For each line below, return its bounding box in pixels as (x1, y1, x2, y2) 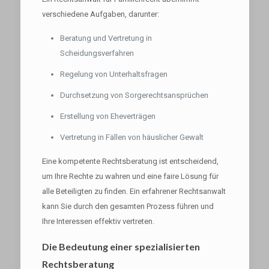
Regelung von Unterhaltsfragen (59, 70, 168, 79)
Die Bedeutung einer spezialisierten (41, 241, 200, 252)
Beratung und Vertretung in (59, 34, 152, 43)
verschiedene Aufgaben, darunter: (41, 10, 159, 19)
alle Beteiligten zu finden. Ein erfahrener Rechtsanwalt (41, 187, 226, 196)
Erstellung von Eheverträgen (59, 112, 156, 121)
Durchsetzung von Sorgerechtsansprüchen (59, 91, 208, 100)
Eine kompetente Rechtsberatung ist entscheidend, (41, 157, 219, 166)
